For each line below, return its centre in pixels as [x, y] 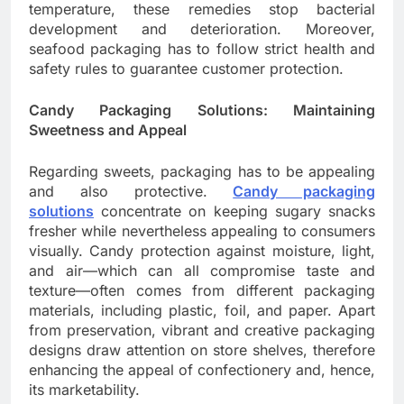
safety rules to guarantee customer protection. [186, 69]
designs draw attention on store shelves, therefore [202, 350]
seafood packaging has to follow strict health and [202, 49]
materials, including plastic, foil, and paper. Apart [202, 311]
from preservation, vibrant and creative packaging [202, 331]
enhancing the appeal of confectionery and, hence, [202, 370]
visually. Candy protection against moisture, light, [202, 251]
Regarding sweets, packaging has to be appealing [202, 172]
